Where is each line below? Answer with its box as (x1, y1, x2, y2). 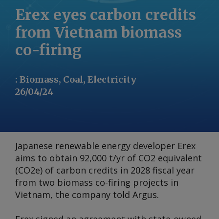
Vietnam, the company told (15, 189, 132, 200)
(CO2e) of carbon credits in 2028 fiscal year (15, 164, 195, 176)
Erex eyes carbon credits (15, 5, 196, 24)
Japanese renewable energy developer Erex (15, 140, 196, 152)
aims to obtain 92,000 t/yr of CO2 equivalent (15, 152, 202, 164)
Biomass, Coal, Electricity (20, 74, 136, 85)
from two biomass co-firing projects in (15, 176, 178, 188)
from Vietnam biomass (15, 23, 182, 42)
